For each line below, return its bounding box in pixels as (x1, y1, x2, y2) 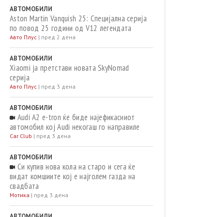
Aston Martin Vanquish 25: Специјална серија (10, 13, 147, 24)
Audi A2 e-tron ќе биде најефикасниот (15, 112, 135, 123)
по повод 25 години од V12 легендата (10, 23, 132, 33)
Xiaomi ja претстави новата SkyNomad (10, 62, 129, 73)
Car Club (10, 132, 32, 139)
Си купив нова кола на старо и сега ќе (15, 161, 136, 172)
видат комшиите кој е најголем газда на (10, 171, 136, 182)
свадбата (10, 181, 39, 191)
